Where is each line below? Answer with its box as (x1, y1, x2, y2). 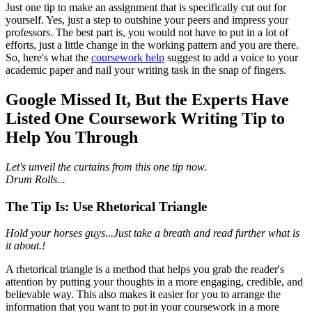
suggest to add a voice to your (164, 52, 298, 64)
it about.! (6, 240, 45, 252)
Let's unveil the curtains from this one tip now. (6, 160, 207, 173)
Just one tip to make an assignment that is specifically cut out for (6, 1, 286, 14)
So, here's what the (6, 52, 91, 64)
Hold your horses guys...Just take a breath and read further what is (6, 227, 299, 240)
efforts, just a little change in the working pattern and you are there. (6, 39, 299, 52)
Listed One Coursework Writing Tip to (6, 109, 285, 128)
